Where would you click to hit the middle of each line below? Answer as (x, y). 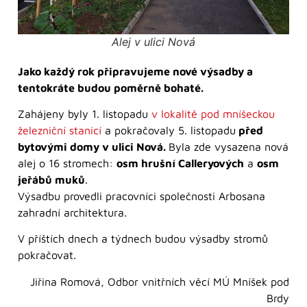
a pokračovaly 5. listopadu (169, 131)
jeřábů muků (51, 180)
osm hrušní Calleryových (180, 163)
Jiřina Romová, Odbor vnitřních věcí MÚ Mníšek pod (160, 281)
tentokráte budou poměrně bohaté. (111, 87)
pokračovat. (47, 255)
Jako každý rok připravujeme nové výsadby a (135, 71)
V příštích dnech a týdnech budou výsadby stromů (143, 239)
